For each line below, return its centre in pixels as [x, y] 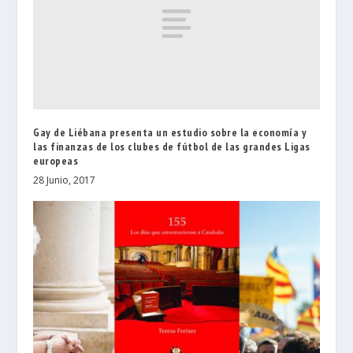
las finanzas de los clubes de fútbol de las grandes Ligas [172, 146]
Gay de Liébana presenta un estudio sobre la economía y [170, 132]
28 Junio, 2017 [65, 180]
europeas [56, 160]
